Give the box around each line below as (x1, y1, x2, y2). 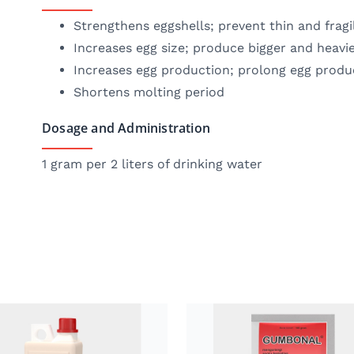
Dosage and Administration (42, 119, 210, 137)
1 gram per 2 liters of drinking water (42, 156, 262, 171)
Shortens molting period (73, 84, 224, 100)
